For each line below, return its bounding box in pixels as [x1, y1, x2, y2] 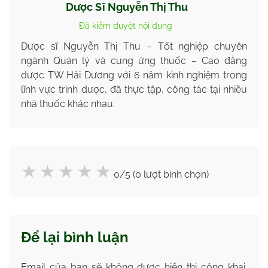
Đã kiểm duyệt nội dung [79, 21, 172, 31]
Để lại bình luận [21, 229, 129, 246]
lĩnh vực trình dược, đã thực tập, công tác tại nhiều [21, 84, 247, 96]
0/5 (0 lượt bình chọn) [114, 169, 209, 181]
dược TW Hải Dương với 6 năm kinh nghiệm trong [21, 69, 247, 81]
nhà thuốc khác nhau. [21, 98, 115, 110]
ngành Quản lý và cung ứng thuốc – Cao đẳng [21, 55, 247, 67]
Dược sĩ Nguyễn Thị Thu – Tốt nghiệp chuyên [21, 41, 247, 53]
